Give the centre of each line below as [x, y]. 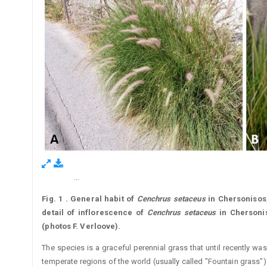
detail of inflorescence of [94, 213]
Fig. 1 [52, 199]
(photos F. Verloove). [81, 226]
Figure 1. [58, 178]
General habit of [104, 199]
